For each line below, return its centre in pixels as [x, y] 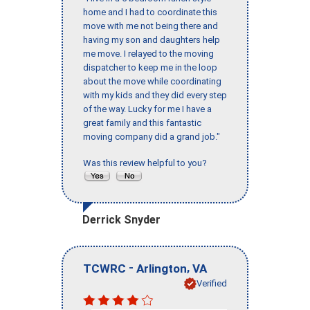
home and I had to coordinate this [150, 12]
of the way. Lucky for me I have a [147, 109]
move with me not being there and [151, 26]
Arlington [162, 268]
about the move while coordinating [152, 82]
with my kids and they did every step [155, 95]
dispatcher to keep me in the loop [150, 68]
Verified [212, 283]
